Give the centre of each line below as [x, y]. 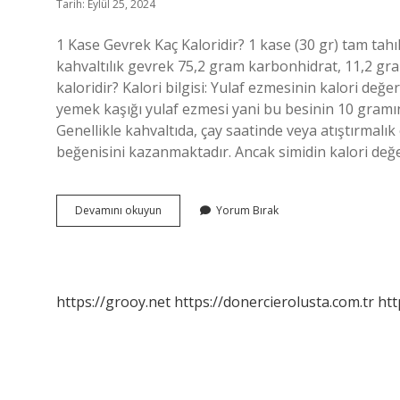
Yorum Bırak [247, 210]
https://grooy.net [113, 302]
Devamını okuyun [118, 210]
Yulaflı [176, 242]
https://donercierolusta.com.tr [274, 302]
